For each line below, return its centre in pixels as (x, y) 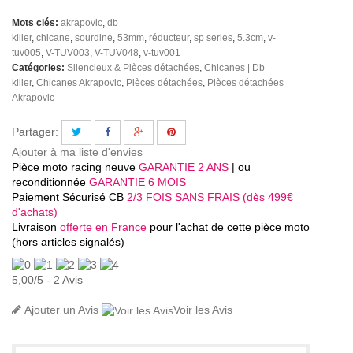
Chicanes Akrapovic (79, 83)
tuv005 (26, 53)
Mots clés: (35, 23)
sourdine (94, 38)
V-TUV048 (117, 53)
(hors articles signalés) (68, 242)
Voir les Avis (203, 309)
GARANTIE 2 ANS (185, 167)
